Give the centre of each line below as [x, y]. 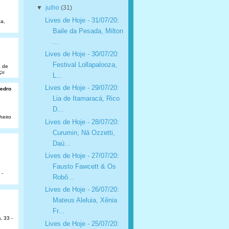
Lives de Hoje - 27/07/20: [82, 155]
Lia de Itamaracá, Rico [86, 99]
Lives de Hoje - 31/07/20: [82, 20]
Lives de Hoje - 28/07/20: [82, 122]
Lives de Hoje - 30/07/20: [82, 54]
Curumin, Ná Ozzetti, [84, 132]
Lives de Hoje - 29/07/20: [82, 88]
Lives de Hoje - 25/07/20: [82, 223]
